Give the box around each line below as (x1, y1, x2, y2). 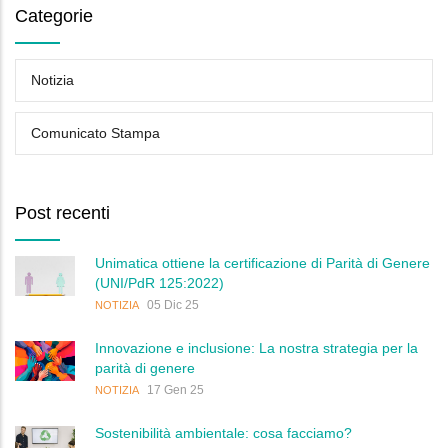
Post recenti (15, 202, 110, 223)
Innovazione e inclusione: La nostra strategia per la (95, 339, 418, 356)
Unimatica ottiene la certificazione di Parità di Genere (95, 254, 430, 271)
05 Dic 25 (147, 297, 199, 312)
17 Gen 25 (147, 382, 204, 397)
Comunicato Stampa (31, 124, 160, 141)
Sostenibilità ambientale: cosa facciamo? (95, 424, 352, 441)
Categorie (15, 5, 93, 26)
